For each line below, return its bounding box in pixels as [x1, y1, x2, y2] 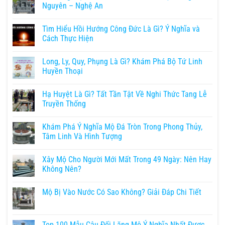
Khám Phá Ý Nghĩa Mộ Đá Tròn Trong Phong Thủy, [42, 122, 202, 132]
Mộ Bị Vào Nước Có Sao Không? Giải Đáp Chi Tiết [42, 187, 201, 197]
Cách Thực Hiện [42, 33, 93, 43]
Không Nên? [42, 164, 81, 174]
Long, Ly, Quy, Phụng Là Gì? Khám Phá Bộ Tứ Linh [42, 56, 202, 66]
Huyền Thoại [42, 66, 83, 76]
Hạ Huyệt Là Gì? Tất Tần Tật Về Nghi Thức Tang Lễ [42, 89, 207, 99]
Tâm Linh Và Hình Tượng [42, 131, 122, 141]
